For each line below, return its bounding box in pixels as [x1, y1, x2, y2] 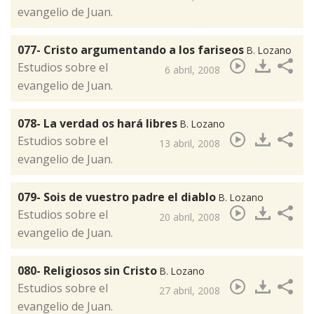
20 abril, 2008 [159, 210, 220, 224]
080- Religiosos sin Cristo [18, 263, 160, 279]
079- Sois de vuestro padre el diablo [18, 189, 219, 205]
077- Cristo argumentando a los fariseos [18, 42, 247, 58]
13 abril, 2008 [159, 137, 220, 151]
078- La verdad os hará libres [18, 116, 180, 132]
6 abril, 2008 [165, 63, 220, 77]
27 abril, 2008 [159, 284, 220, 298]
